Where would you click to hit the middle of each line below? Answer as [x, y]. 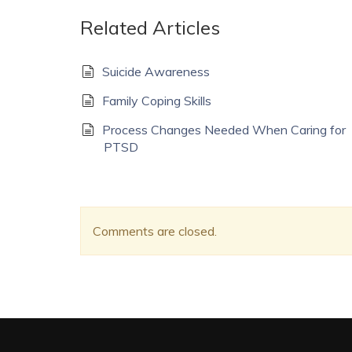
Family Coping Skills [156, 101]
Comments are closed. [155, 231]
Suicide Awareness [156, 71]
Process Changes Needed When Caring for [224, 130]
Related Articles [150, 27]
